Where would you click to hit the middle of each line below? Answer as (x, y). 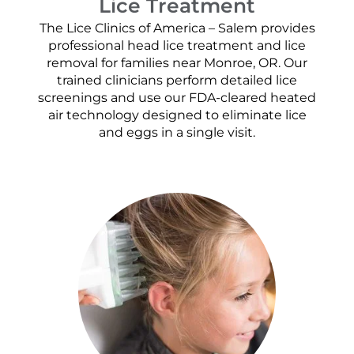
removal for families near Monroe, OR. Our (177, 63)
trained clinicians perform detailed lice (177, 81)
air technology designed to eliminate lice (177, 115)
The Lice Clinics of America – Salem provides (177, 28)
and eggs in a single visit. (177, 133)
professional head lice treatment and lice (177, 46)
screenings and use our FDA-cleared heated (177, 98)
